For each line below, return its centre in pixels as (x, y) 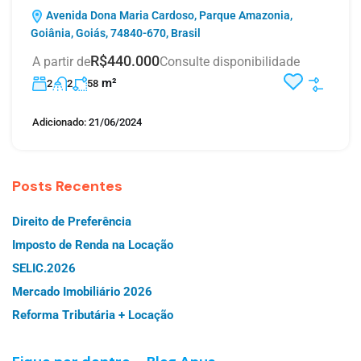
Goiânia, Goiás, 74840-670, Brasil (116, 33)
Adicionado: (59, 122)
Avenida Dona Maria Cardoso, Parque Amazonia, (168, 16)
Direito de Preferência (72, 222)
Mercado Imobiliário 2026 (82, 292)
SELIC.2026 (44, 269)
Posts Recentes (67, 187)
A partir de (61, 62)
